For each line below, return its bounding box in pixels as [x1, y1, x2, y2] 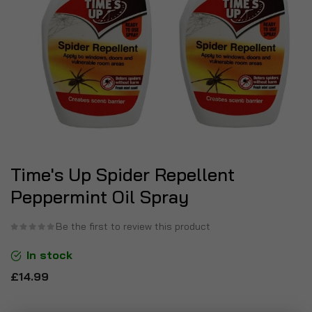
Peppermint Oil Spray [10, 185, 189, 208]
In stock [26, 247, 72, 262]
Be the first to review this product [56, 219, 210, 233]
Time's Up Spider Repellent [10, 163, 235, 186]
